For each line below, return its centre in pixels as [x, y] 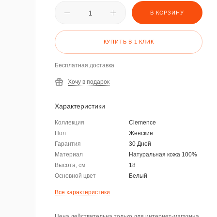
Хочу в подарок [89, 82]
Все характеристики [82, 192]
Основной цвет [75, 176]
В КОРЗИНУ [167, 13]
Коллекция [70, 123]
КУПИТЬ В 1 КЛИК [129, 42]
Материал [69, 155]
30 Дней [140, 144]
